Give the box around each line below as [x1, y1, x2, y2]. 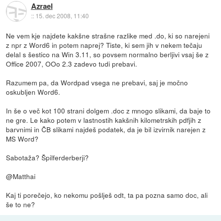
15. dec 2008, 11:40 [35, 11, 89, 20]
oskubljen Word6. [6, 86, 61, 97]
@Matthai [6, 171, 36, 181]
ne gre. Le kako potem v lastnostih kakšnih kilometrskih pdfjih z [6, 114, 202, 125]
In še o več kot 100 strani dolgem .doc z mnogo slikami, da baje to [6, 105, 211, 115]
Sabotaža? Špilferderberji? [6, 152, 89, 162]
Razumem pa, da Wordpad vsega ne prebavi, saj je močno [6, 77, 188, 87]
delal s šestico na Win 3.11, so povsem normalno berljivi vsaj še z [6, 49, 209, 59]
